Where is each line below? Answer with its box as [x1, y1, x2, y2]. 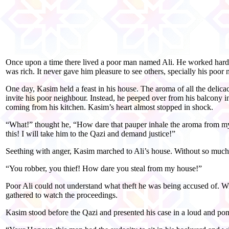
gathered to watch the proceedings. [6, 190, 118, 199]
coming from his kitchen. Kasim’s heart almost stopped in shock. [6, 102, 213, 111]
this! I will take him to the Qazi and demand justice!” [6, 129, 175, 138]
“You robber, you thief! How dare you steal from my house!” [6, 164, 202, 173]
